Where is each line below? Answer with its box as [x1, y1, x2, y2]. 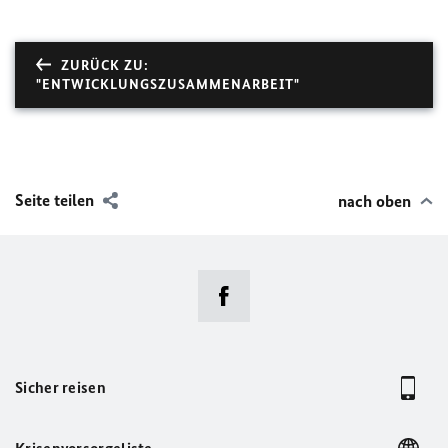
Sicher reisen [15, 378, 106, 397]
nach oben [338, 191, 411, 211]
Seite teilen [15, 190, 94, 210]
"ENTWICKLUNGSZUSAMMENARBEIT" [36, 76, 300, 93]
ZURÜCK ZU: [61, 57, 149, 74]
